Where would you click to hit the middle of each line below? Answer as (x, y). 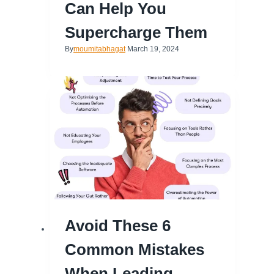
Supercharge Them (136, 33)
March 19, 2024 (153, 49)
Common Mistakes (135, 249)
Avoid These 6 (118, 225)
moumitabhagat (99, 49)
